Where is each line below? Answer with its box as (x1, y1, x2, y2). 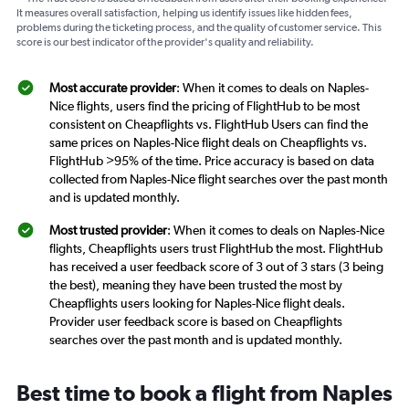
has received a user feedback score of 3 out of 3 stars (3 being (49, 259, 383, 275)
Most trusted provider (49, 223, 167, 238)
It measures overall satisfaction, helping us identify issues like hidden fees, (16, 6, 352, 20)
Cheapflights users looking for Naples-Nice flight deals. (49, 296, 345, 311)
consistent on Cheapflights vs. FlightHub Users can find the (49, 117, 368, 132)
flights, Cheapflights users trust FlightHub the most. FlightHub (49, 241, 383, 257)
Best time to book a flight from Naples (16, 380, 393, 406)
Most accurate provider (49, 80, 176, 96)
